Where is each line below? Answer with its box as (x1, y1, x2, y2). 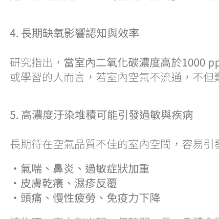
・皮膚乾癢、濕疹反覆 (10, 174, 117, 190)
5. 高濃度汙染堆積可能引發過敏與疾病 (10, 106, 193, 122)
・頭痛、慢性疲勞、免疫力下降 (10, 189, 160, 205)
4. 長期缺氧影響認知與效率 (10, 24, 139, 40)
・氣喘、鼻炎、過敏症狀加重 (10, 159, 150, 175)
